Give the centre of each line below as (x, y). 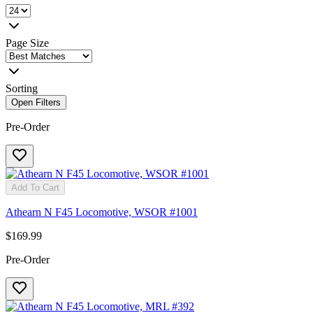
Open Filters (36, 102)
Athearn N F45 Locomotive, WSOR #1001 (102, 212)
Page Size (27, 43)
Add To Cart (35, 187)
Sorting (22, 88)
